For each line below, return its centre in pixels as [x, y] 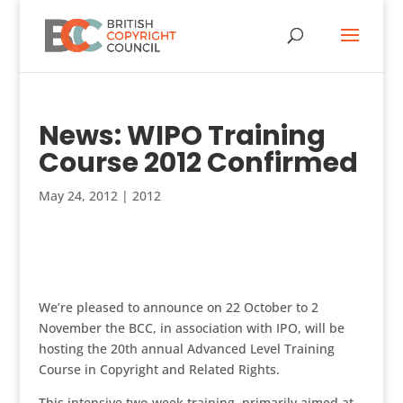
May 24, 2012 [78, 196]
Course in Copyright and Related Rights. [159, 369]
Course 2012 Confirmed [198, 163]
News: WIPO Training [182, 136]
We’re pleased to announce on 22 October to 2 [178, 307]
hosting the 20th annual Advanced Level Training [186, 349]
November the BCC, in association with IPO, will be [191, 328]
